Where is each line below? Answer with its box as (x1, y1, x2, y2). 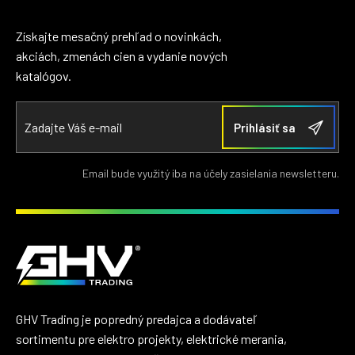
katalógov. (16, 68, 71, 84)
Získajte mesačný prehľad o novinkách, (16, 29, 222, 44)
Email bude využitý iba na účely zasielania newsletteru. (82, 166, 339, 181)
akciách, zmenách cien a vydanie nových (16, 48, 227, 64)
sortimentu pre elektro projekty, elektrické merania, (16, 331, 287, 347)
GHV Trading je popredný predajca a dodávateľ (16, 311, 258, 327)
